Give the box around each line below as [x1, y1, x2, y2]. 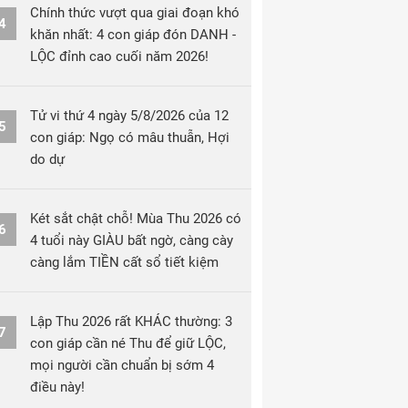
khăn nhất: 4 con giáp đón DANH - [30, 26, 236, 43]
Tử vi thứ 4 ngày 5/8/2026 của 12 [30, 107, 229, 124]
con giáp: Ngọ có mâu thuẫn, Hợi [30, 129, 229, 146]
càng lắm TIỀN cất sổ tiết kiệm [30, 254, 219, 270]
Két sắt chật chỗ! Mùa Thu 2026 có [30, 210, 241, 227]
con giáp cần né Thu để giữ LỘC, [30, 335, 226, 352]
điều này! [30, 379, 85, 395]
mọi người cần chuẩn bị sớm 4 [30, 357, 214, 373]
